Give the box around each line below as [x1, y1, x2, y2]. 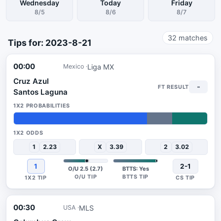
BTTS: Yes [122, 165, 149, 172]
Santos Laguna [13, 87, 68, 97]
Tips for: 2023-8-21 [8, 37, 92, 48]
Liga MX [87, 62, 114, 71]
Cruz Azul [13, 76, 49, 86]
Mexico [63, 63, 84, 70]
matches [177, 33, 208, 42]
